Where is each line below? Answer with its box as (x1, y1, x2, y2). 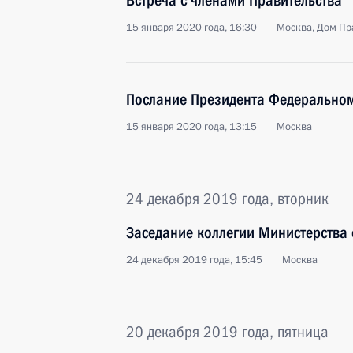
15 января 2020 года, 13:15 (126, 120, 257, 134)
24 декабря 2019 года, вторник (126, 189, 329, 208)
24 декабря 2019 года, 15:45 (126, 253, 262, 267)
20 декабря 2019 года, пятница (126, 322, 329, 341)
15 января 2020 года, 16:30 (126, 20, 257, 35)
